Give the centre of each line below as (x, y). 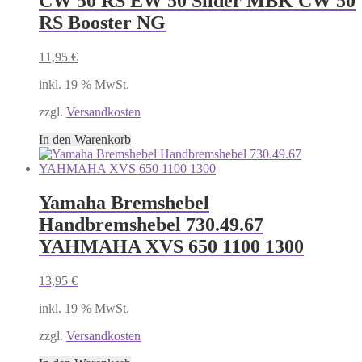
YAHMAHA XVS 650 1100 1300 (171, 247)
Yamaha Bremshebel (124, 203)
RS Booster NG (102, 23)
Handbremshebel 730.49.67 (151, 225)
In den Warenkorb (85, 140)
